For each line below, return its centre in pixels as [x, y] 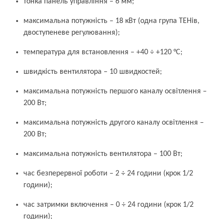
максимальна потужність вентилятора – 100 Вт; [103, 154]
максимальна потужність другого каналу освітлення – [114, 123]
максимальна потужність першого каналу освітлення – [115, 91]
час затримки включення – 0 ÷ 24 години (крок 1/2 [109, 205]
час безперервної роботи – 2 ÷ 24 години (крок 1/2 [108, 174]
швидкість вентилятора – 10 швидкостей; [93, 72]
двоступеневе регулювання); [72, 33]
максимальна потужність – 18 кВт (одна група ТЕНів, [111, 21]
